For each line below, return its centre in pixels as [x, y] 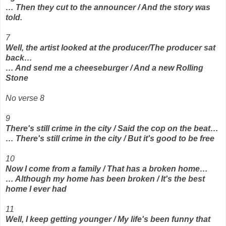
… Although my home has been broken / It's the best [105, 179]
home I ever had [36, 189]
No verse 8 [25, 98]
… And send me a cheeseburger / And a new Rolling [104, 68]
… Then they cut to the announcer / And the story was [108, 7]
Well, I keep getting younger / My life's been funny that [108, 219]
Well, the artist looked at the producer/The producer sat [110, 47]
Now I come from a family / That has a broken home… [107, 168]
